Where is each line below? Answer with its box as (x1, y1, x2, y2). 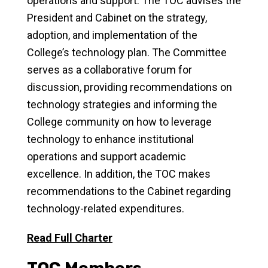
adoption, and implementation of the (27, 29, 197, 41)
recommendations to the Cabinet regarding (27, 185, 231, 197)
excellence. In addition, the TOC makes (27, 167, 211, 180)
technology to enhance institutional (27, 133, 194, 145)
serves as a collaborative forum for (27, 63, 192, 76)
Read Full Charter (27, 232, 112, 244)
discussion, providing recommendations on (27, 81, 232, 93)
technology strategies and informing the (27, 98, 217, 111)
